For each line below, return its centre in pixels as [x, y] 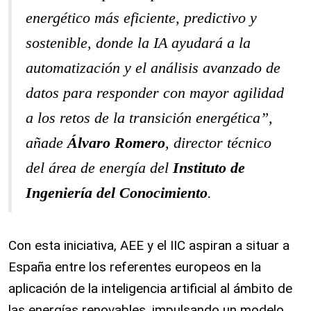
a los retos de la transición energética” [147, 118]
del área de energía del [99, 168]
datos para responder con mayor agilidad [155, 93]
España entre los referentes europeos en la [135, 267]
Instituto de [209, 168]
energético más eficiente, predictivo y [141, 18]
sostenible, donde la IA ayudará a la [138, 43]
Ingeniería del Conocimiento [117, 193]
